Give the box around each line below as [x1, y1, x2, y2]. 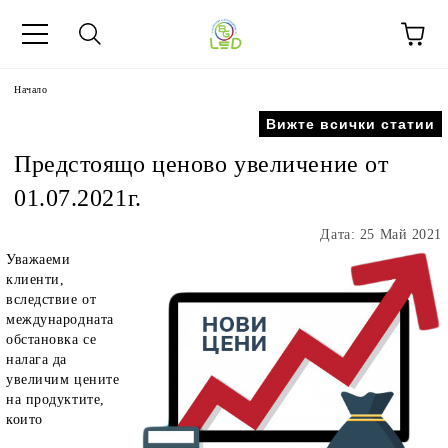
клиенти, [6, 272, 65, 287]
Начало [14, 84, 48, 95]
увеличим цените [6, 372, 120, 387]
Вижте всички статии [266, 116, 435, 132]
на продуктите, [6, 392, 105, 407]
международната [6, 312, 114, 327]
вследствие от [6, 292, 97, 307]
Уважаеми [6, 252, 71, 267]
